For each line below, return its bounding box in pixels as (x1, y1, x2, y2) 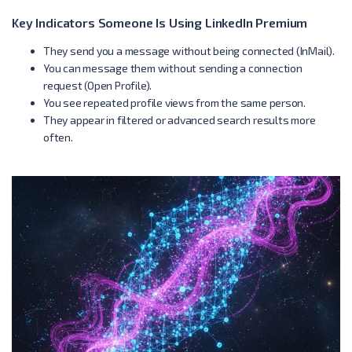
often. (43, 130, 73, 144)
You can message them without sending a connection (43, 60, 302, 75)
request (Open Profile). (43, 78, 152, 92)
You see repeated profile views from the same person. (43, 95, 306, 109)
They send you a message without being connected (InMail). (43, 43, 335, 57)
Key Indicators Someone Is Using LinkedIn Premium (12, 14, 308, 30)
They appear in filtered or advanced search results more (43, 112, 316, 126)
